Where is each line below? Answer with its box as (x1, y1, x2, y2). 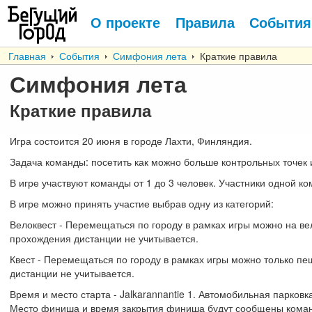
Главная (8, 49, 46, 63)
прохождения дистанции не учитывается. (10, 231, 198, 245)
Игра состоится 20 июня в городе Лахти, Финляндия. (10, 134, 252, 148)
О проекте (91, 12, 160, 32)
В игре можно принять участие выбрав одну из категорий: (10, 196, 274, 210)
